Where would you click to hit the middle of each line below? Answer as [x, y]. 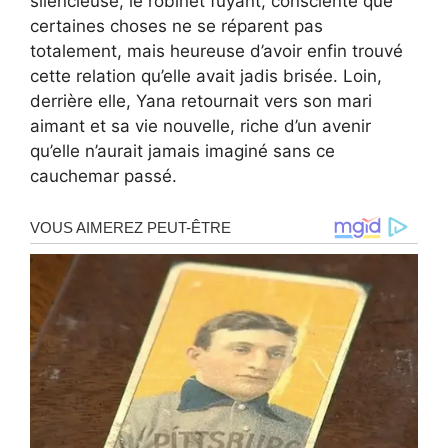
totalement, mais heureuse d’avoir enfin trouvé [216, 50]
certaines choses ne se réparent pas [176, 25]
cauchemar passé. [103, 175]
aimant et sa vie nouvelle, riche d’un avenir [200, 125]
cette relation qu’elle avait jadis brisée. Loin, [206, 75]
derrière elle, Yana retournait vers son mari [201, 100]
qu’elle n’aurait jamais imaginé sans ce [182, 150]
